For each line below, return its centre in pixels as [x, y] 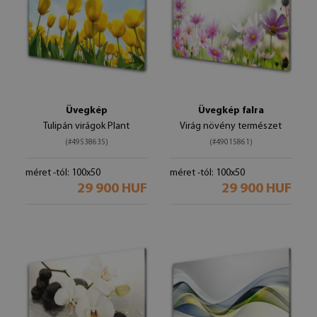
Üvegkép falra [231, 111]
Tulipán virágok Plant [86, 126]
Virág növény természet [231, 126]
